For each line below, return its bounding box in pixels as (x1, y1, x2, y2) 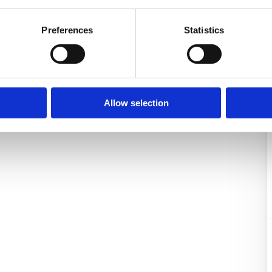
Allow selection (103, 97, 169, 108)
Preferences (41, 24, 93, 35)
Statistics (184, 24, 224, 35)
